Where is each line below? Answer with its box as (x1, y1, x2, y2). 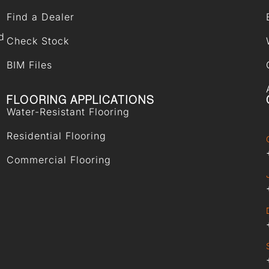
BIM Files (6, 59, 52, 71)
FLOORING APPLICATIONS (6, 95, 155, 106)
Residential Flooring (6, 130, 106, 142)
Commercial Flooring (6, 154, 111, 166)
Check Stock (6, 35, 69, 47)
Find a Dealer (6, 11, 74, 23)
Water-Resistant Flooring (6, 106, 130, 118)
